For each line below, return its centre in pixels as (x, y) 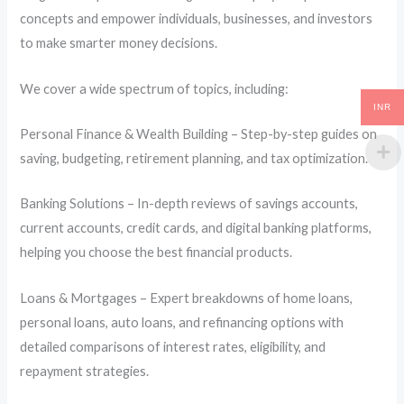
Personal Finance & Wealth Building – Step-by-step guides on (199, 134)
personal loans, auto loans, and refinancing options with (182, 322)
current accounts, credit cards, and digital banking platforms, (196, 228)
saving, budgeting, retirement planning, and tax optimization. (194, 159)
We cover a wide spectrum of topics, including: (155, 88)
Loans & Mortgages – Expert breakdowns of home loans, (187, 298)
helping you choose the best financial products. (156, 252)
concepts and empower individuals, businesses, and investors (197, 19)
